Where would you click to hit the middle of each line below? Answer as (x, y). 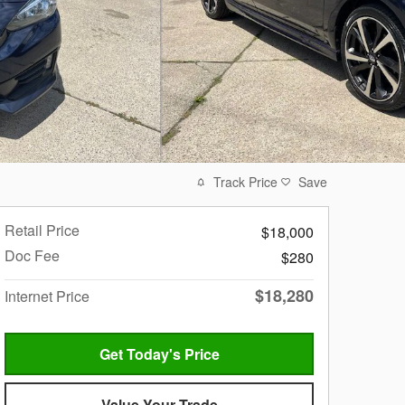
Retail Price (42, 230)
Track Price (245, 182)
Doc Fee (32, 255)
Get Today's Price (159, 354)
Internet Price (47, 296)
